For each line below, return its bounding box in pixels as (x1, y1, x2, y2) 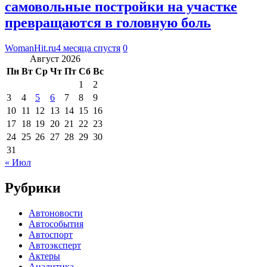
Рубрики (5, 179, 61, 195)
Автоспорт (29, 229, 73, 240)
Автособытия (29, 218, 83, 229)
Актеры (29, 250, 60, 261)
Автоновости (29, 207, 83, 218)
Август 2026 (30, 53, 80, 64)
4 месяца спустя (56, 42, 120, 53)
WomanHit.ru (5, 42, 56, 53)
